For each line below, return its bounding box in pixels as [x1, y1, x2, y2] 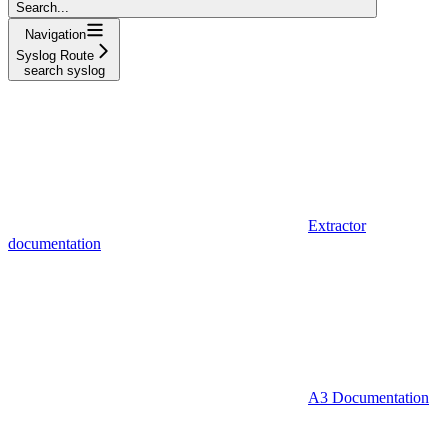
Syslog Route [16, 47, 94, 63]
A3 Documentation [308, 388, 429, 406]
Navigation [24, 26, 86, 42]
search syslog [23, 62, 105, 78]
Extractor [308, 216, 366, 234]
